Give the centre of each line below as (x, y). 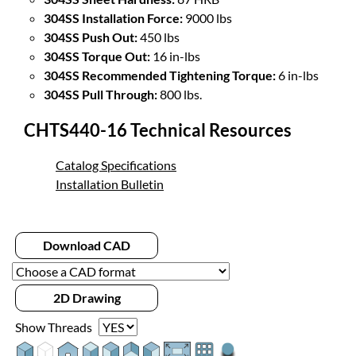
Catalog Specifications (116, 165)
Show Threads (54, 327)
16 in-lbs (175, 56)
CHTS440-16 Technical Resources (158, 130)
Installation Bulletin (110, 184)
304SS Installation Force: (113, 18)
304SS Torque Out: (97, 56)
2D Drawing (87, 298)
